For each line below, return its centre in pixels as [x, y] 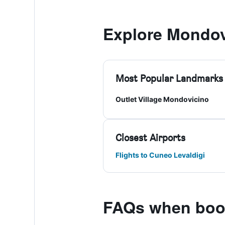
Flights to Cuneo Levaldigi [160, 155]
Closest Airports [150, 138]
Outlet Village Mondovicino [162, 99]
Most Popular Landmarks [169, 78]
